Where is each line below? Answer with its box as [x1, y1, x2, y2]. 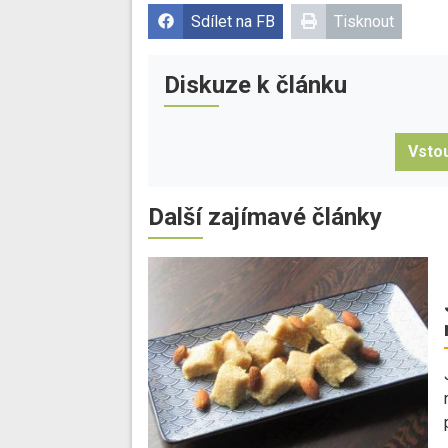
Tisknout [334, 12, 394, 32]
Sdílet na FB [191, 12, 275, 32]
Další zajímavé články [148, 203, 382, 232]
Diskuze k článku [164, 71, 347, 100]
